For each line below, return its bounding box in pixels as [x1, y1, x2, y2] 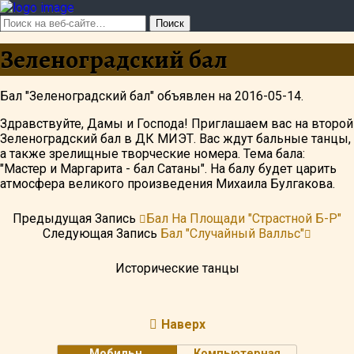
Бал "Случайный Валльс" [160, 226, 304, 241]
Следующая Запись [43, 226, 160, 241]
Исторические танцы [115, 261, 239, 276]
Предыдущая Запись [13, 211, 139, 226]
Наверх [160, 317, 205, 332]
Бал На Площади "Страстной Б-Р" [146, 211, 341, 226]
